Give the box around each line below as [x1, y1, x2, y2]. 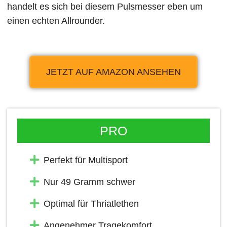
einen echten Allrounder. [7, 16, 105, 26]
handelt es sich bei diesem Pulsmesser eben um [7, 2, 203, 12]
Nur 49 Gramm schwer [43, 176, 135, 187]
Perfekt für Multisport [43, 155, 128, 165]
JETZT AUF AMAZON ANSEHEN [46, 66, 181, 77]
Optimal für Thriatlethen [43, 198, 139, 209]
